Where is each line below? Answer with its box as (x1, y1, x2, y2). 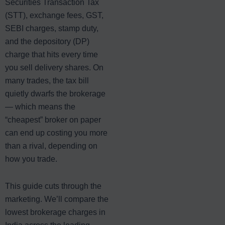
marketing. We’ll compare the (5, 194, 108, 203)
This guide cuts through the (5, 181, 101, 190)
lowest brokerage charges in (5, 207, 105, 216)
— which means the (5, 102, 75, 111)
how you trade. (5, 154, 57, 163)
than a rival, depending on (5, 141, 97, 150)
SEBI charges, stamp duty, (5, 24, 98, 33)
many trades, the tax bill (5, 76, 89, 85)
